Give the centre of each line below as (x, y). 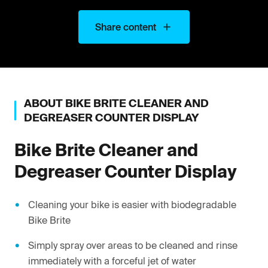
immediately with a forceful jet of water (112, 261)
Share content (126, 27)
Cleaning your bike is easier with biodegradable (132, 204)
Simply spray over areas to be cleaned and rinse (133, 245)
